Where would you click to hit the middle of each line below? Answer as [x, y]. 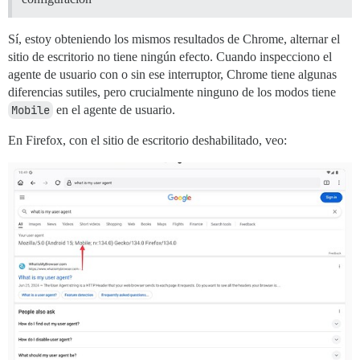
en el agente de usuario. [114, 110]
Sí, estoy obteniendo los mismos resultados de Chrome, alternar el [174, 39]
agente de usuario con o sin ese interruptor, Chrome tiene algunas [172, 74]
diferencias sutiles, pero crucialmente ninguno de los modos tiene [172, 92]
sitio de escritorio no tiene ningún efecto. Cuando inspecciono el [170, 57]
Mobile [31, 110]
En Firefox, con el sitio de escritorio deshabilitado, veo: [147, 140]
